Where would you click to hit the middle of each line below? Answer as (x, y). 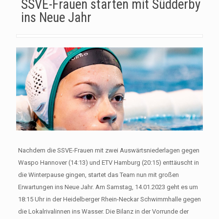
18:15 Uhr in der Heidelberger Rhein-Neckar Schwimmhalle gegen (109, 199)
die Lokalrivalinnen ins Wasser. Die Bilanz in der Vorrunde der (103, 211)
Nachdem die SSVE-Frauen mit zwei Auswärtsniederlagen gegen (109, 150)
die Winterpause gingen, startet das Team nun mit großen (98, 175)
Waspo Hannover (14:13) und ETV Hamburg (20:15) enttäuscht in (108, 162)
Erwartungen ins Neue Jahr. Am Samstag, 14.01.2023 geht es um (108, 187)
